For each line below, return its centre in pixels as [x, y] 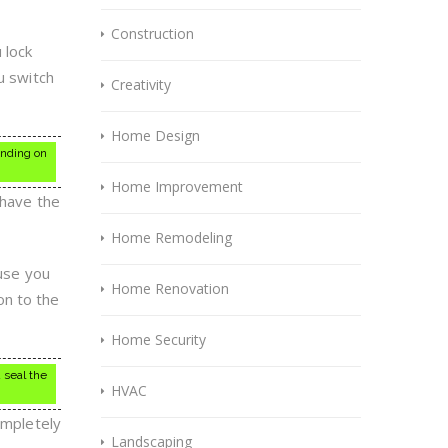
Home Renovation [170, 288]
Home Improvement [177, 186]
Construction [152, 33]
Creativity [141, 84]
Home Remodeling [171, 237]
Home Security [158, 339]
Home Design [155, 135]
